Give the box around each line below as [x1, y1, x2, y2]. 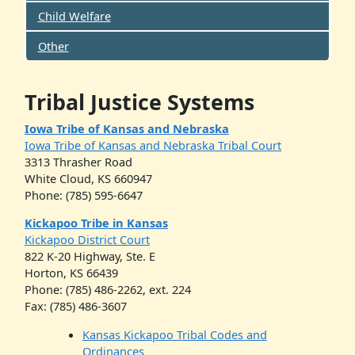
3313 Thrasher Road [24, 153, 132, 170]
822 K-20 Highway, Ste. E [24, 248, 155, 265]
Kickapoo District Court [24, 231, 150, 248]
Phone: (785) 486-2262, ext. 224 [24, 281, 191, 298]
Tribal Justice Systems [24, 86, 254, 116]
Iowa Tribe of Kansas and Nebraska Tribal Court [24, 136, 281, 153]
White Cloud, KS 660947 [24, 170, 152, 186]
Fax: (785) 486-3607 [24, 298, 127, 315]
